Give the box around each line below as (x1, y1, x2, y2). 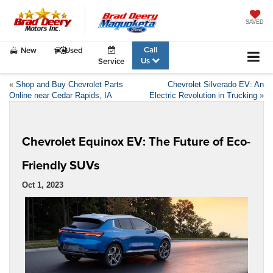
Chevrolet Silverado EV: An (168, 79, 264, 89)
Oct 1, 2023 (22, 180, 63, 190)
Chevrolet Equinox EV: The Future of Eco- (22, 132, 250, 150)
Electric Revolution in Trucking (149, 90, 257, 100)
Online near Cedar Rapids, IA (9, 90, 112, 100)
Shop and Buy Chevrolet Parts (16, 79, 123, 89)
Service (98, 55, 125, 67)
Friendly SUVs (22, 155, 100, 174)
